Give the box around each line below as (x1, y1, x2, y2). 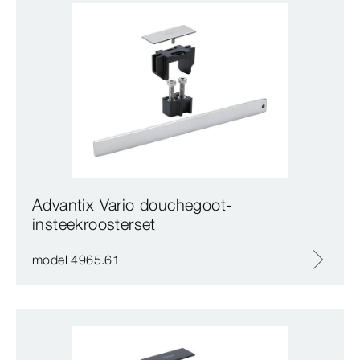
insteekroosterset (32, 214, 156, 235)
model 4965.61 (32, 252, 121, 268)
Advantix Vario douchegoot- (32, 194, 232, 215)
